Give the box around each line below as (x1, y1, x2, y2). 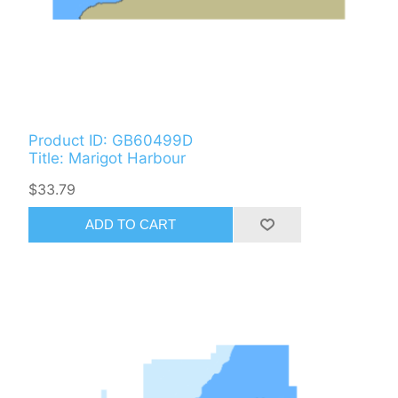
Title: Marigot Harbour (28, 148, 187, 167)
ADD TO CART (85, 217, 177, 233)
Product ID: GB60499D (28, 131, 194, 149)
